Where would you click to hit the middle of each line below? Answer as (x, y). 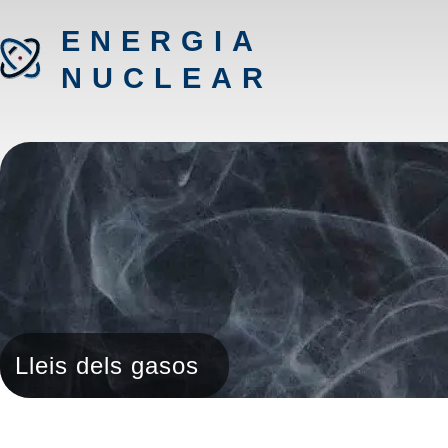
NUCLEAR (167, 78)
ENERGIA (161, 41)
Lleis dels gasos (107, 365)
